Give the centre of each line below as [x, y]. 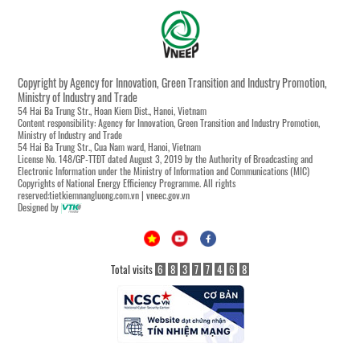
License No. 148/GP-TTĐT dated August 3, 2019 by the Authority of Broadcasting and [165, 158]
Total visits [132, 270]
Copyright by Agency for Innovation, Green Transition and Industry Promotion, [172, 82]
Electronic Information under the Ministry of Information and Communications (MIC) [164, 170]
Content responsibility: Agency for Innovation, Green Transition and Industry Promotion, [169, 122]
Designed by [39, 207]
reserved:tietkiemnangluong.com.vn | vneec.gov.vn [104, 194]
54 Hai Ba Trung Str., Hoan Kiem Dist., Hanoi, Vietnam [112, 110]
